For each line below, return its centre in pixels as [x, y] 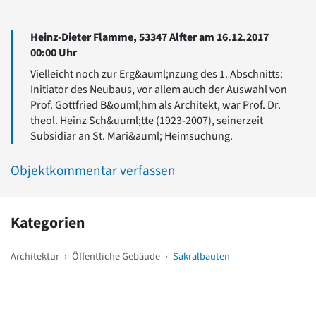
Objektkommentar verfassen [93, 171]
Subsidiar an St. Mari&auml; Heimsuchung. [132, 136]
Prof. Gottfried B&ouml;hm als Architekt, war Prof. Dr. [156, 105]
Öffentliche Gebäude [116, 257]
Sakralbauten [201, 257]
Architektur [35, 257]
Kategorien [48, 224]
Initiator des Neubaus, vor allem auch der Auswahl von [159, 90]
